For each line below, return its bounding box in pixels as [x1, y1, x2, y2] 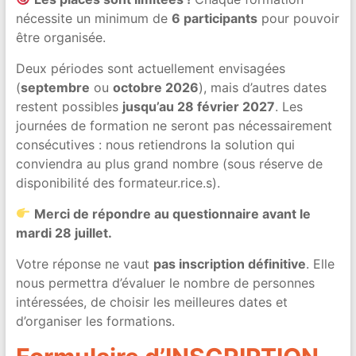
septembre [20, 79, 90, 95]
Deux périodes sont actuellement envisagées [15, 60, 285, 76]
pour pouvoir [257, 10, 339, 26]
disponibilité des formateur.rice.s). [15, 174, 220, 191]
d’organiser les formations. [15, 312, 175, 329]
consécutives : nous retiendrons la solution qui [15, 136, 295, 153]
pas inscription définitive [153, 255, 306, 272]
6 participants [171, 10, 257, 26]
